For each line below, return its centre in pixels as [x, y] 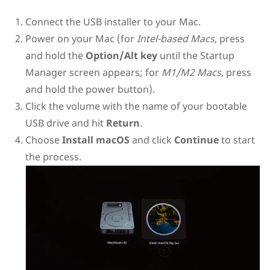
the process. [53, 157]
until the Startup [196, 56]
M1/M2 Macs [191, 73]
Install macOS [94, 140]
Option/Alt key [121, 56]
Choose [42, 140]
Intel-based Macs [175, 39]
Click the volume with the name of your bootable [136, 106]
